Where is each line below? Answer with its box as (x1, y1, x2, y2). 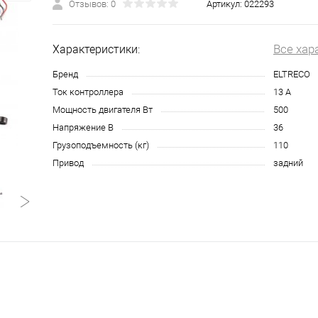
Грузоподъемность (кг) (53, 140, 149, 150)
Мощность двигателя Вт (53, 104, 153, 115)
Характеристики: (53, 43, 140, 56)
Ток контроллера (53, 87, 124, 97)
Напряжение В (53, 122, 114, 133)
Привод (53, 158, 84, 168)
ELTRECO (273, 69, 310, 79)
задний (273, 158, 303, 168)
